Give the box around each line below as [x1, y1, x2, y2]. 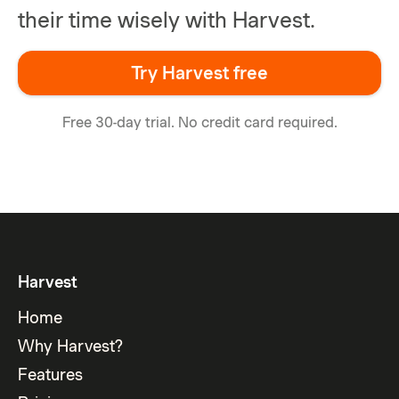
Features [18, 364, 84, 384]
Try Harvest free [131, 61, 268, 84]
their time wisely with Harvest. [18, 6, 316, 33]
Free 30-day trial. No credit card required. [61, 113, 338, 131]
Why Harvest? [18, 336, 124, 355]
